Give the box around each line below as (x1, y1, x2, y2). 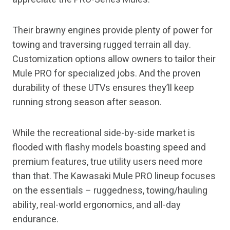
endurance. (12, 213, 59, 227)
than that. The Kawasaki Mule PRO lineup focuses (12, 169, 216, 184)
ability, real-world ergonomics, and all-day (12, 198, 181, 213)
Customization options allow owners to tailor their (12, 52, 216, 67)
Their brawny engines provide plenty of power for (12, 24, 213, 38)
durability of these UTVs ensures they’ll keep (12, 81, 194, 95)
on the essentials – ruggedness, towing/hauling (12, 184, 207, 198)
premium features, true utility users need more (12, 155, 203, 169)
